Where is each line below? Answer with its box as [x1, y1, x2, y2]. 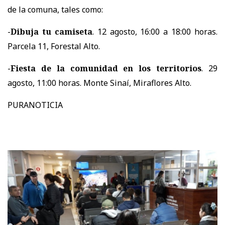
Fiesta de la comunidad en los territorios [11, 62, 202, 74]
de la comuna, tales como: [8, 4, 103, 15]
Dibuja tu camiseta [11, 26, 92, 37]
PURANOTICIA [8, 99, 63, 110]
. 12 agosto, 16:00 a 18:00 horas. [92, 26, 217, 37]
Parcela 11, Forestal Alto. [8, 40, 100, 52]
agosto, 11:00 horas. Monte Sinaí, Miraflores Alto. [8, 77, 191, 88]
